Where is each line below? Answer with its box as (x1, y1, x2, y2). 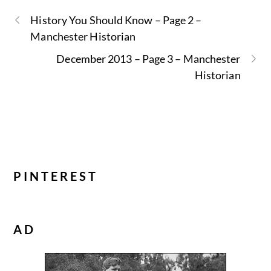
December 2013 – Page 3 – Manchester (56, 51, 241, 65)
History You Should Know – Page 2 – (30, 13, 202, 27)
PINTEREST (13, 168, 99, 183)
